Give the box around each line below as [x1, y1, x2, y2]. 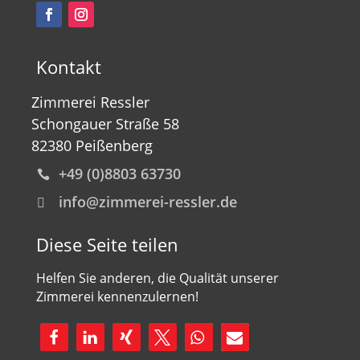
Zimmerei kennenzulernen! [35, 287, 198, 305]
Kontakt [35, 54, 101, 79]
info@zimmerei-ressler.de [59, 191, 238, 211]
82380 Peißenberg [31, 135, 153, 155]
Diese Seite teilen [35, 231, 178, 256]
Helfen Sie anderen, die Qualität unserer [35, 268, 279, 287]
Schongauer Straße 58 [31, 113, 179, 133]
